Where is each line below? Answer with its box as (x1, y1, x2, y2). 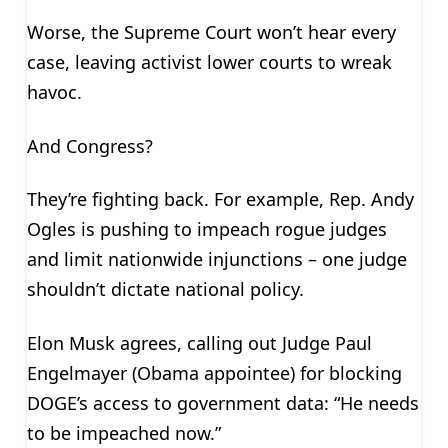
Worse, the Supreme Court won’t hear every (26, 20, 396, 44)
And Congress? (26, 133, 153, 158)
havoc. (26, 80, 82, 104)
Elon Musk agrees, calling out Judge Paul (26, 330, 372, 355)
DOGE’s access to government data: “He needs (26, 390, 419, 415)
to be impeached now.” (26, 420, 221, 445)
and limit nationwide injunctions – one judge (26, 247, 407, 272)
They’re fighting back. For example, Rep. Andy (26, 187, 414, 212)
